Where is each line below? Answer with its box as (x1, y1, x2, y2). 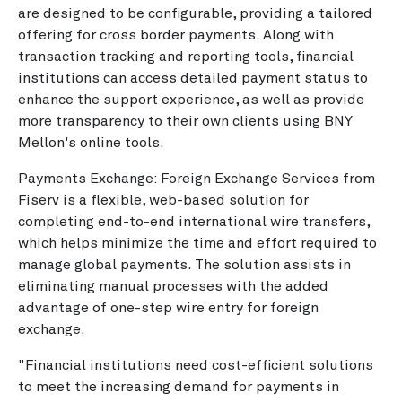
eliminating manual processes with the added (18, 279, 328, 293)
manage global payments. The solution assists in (18, 258, 351, 272)
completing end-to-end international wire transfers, (18, 214, 370, 229)
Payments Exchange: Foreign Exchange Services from (18, 171, 375, 186)
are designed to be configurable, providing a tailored (18, 6, 372, 21)
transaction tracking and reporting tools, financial (18, 49, 354, 64)
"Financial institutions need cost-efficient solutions (18, 358, 373, 372)
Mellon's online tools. (18, 135, 164, 150)
